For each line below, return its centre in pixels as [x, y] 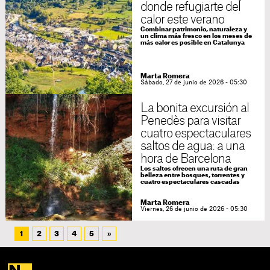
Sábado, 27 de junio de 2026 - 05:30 [193, 83]
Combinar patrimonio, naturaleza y [193, 30]
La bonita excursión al [195, 109]
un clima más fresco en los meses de [196, 36]
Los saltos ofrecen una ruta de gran [194, 169]
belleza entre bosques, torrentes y [192, 176]
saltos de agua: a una [193, 147]
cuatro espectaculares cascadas [190, 182]
